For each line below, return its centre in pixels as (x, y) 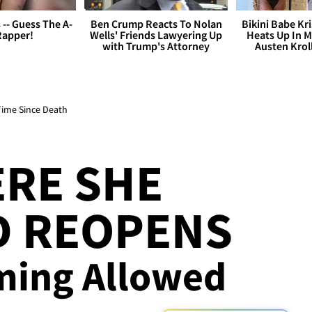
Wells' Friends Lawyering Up (156, 35)
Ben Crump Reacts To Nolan (156, 24)
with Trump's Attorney (156, 46)
